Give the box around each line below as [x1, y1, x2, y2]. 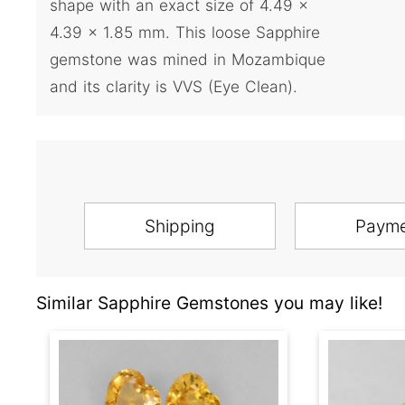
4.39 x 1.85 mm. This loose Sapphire [50, 22, 320, 42]
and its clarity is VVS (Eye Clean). [50, 76, 297, 96]
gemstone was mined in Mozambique [50, 49, 325, 69]
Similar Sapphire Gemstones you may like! [36, 291, 382, 314]
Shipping [144, 214, 215, 237]
